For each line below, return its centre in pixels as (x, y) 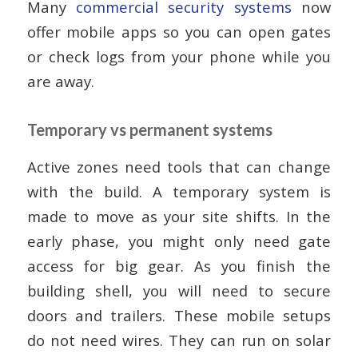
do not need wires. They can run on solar (179, 340)
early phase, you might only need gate (179, 241)
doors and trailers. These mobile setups (179, 315)
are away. (60, 82)
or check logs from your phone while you (179, 57)
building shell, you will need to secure (179, 290)
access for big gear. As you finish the (179, 265)
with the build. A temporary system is (179, 191)
